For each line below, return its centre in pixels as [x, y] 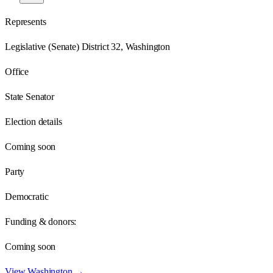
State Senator [30, 96]
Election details [34, 121]
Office [17, 71]
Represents [26, 21]
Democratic [27, 196]
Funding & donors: [41, 221]
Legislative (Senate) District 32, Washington [87, 46]
